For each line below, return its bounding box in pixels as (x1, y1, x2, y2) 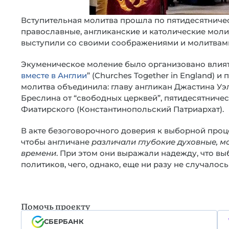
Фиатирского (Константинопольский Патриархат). (21, 104, 224, 114)
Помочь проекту (21, 200, 90, 212)
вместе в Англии (21, 71, 87, 80)
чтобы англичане (21, 137, 91, 147)
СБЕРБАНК (43, 217, 84, 225)
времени (21, 148, 56, 158)
